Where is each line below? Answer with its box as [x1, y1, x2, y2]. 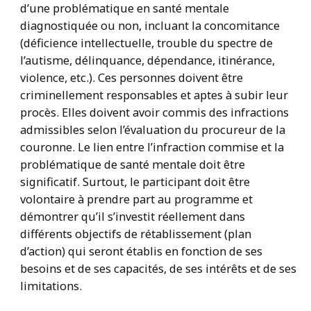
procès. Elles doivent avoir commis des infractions [19, 104, 289, 121]
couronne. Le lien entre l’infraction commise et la [19, 139, 284, 155]
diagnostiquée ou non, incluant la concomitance [19, 17, 280, 34]
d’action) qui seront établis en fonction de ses [19, 243, 262, 260]
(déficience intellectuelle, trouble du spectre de [19, 35, 273, 51]
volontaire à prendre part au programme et [19, 191, 253, 208]
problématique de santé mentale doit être [19, 156, 245, 173]
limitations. [19, 278, 82, 294]
